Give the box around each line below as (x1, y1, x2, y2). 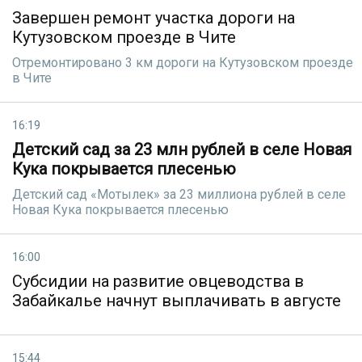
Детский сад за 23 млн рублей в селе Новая (12, 140, 351, 159)
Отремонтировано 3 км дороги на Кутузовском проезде (12, 55, 353, 70)
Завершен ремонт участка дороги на (12, 8, 295, 27)
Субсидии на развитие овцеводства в (12, 271, 304, 291)
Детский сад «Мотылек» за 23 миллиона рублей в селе (12, 187, 346, 202)
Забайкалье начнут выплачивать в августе (12, 291, 341, 310)
